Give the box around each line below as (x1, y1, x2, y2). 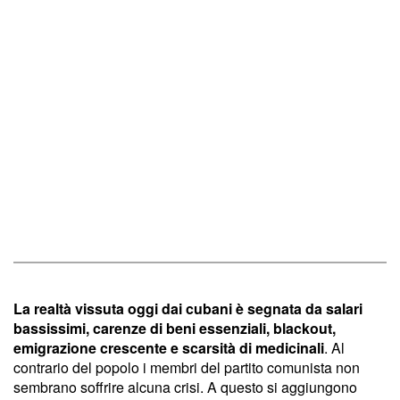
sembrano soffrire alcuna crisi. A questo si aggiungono (13, 376, 357, 397)
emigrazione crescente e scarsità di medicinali (13, 337, 324, 358)
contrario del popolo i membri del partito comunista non (13, 356, 360, 378)
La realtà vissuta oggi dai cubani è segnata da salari (13, 297, 362, 319)
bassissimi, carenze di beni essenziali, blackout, (13, 317, 336, 338)
